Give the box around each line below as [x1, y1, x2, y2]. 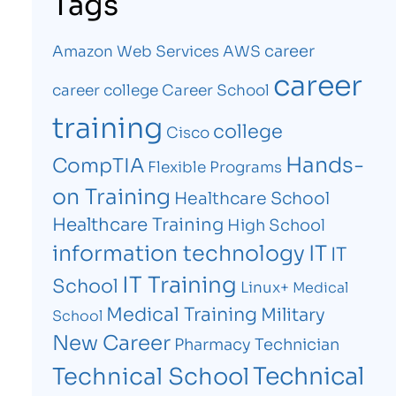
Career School [161, 78, 270, 101]
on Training [51, 179, 171, 211]
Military [260, 301, 325, 326]
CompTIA [51, 150, 144, 179]
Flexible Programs [147, 155, 282, 178]
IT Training [121, 267, 237, 300]
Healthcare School [173, 185, 330, 209]
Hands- [285, 147, 364, 179]
